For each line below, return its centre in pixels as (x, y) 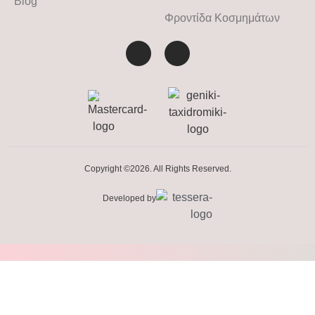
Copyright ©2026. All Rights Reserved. (157, 168)
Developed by (129, 198)
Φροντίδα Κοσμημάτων (222, 18)
